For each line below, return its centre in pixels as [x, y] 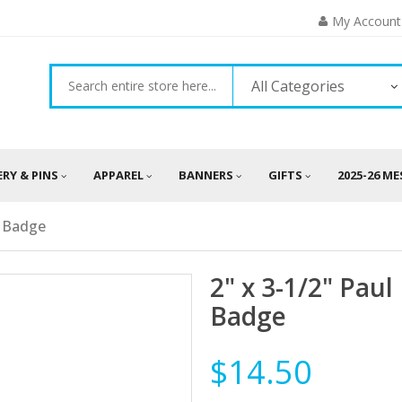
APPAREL [118, 175]
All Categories [298, 86]
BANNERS [206, 175]
